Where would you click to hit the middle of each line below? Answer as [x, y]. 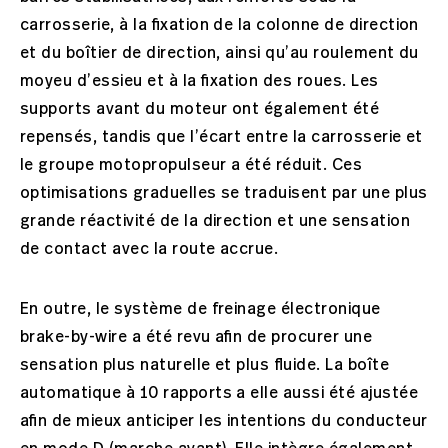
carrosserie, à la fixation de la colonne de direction [219, 25]
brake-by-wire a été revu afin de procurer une [196, 337]
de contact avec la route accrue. [151, 249]
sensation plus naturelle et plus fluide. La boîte [205, 365]
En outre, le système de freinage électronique [200, 309]
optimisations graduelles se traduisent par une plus [224, 193]
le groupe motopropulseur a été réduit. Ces [191, 165]
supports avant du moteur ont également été [200, 109]
